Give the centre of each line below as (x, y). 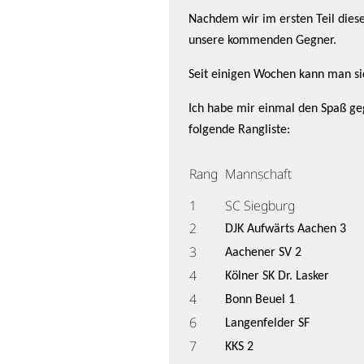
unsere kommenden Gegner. (264, 41)
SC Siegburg (260, 206)
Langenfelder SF (267, 323)
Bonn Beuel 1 (260, 300)
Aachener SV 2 (263, 253)
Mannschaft (258, 174)
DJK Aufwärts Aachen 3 (286, 229)
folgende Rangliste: (239, 130)
